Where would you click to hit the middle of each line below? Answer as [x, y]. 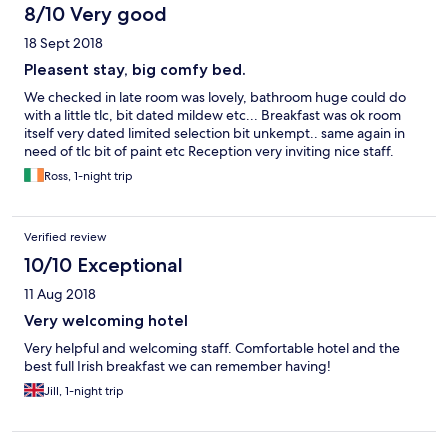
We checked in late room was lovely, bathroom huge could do [215, 97]
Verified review [65, 237]
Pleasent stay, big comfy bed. [135, 70]
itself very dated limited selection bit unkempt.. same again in [214, 133]
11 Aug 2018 [60, 294]
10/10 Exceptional [103, 265]
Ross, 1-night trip [88, 176]
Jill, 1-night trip [84, 391]
